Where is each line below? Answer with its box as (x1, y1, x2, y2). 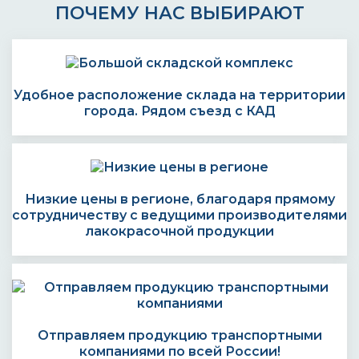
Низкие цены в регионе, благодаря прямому (24, 192, 335, 207)
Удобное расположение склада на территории (14, 87, 345, 103)
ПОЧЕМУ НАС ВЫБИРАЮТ (54, 2, 305, 24)
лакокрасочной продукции (85, 224, 274, 239)
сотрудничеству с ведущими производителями (12, 208, 347, 223)
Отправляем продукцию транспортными (37, 328, 322, 343)
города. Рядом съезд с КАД (83, 103, 276, 119)
